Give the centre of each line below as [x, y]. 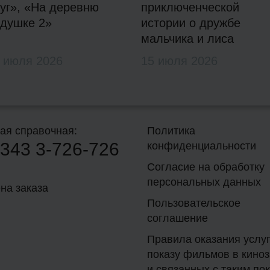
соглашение [177, 218]
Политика [171, 131]
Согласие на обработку [206, 167]
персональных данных [204, 182]
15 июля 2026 [179, 61]
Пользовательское [194, 203]
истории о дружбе [191, 23]
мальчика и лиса [187, 39]
